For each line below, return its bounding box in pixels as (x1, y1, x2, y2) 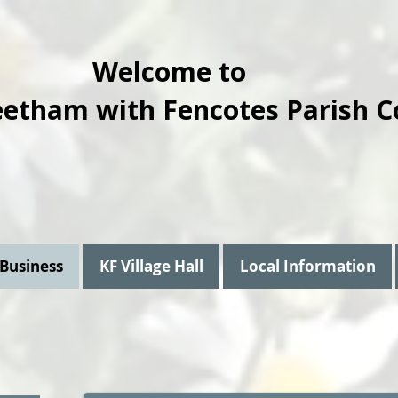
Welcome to (92, 53, 253, 90)
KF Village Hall (99, 256, 203, 276)
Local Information (239, 256, 376, 276)
